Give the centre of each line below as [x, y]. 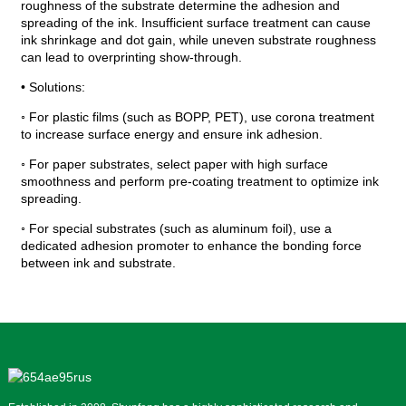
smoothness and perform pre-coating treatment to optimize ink [199, 182]
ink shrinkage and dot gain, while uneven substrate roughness [198, 40]
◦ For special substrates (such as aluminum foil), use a [176, 229]
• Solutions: [53, 87]
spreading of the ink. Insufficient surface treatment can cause [195, 23]
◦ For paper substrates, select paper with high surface [174, 164]
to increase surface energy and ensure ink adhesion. [171, 135]
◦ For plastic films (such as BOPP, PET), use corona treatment [197, 117]
